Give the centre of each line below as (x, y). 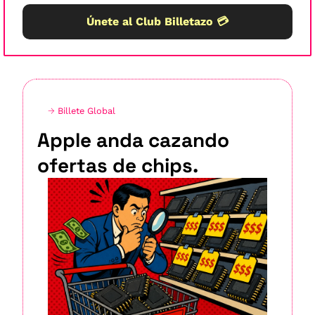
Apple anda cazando (133, 140)
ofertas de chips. (118, 165)
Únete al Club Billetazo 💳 (157, 21)
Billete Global (86, 110)
